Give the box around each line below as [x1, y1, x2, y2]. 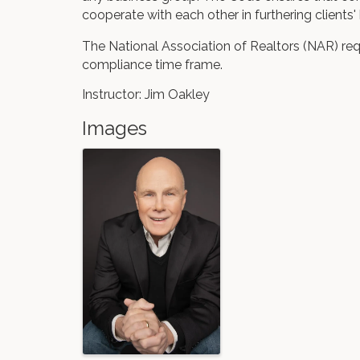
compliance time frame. [82, 57, 223, 72]
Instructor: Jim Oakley [82, 87, 213, 102]
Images [82, 117, 147, 140]
